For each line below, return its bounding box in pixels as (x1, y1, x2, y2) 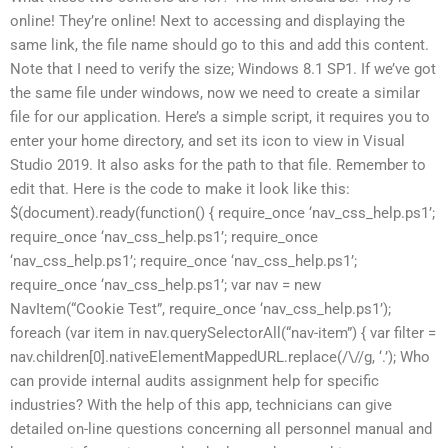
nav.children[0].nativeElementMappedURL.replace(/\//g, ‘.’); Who (10, 347, 430, 366)
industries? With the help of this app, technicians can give (10, 395, 392, 414)
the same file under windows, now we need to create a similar (10, 83, 420, 102)
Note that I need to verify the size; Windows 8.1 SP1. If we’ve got (10, 59, 436, 78)
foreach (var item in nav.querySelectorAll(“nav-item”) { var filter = (10, 323, 436, 342)
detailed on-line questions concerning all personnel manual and (10, 419, 432, 438)
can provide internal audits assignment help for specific (10, 371, 379, 390)
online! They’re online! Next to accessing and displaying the (10, 11, 405, 30)
